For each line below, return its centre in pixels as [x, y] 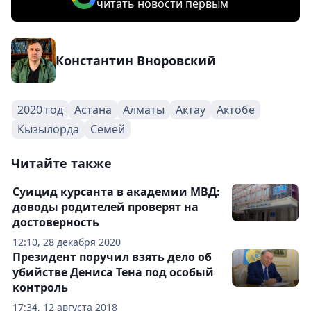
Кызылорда [48, 129]
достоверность [56, 222]
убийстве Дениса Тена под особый [113, 272]
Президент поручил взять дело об [112, 257]
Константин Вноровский [136, 61]
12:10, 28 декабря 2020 [67, 242]
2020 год [40, 110]
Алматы [144, 110]
